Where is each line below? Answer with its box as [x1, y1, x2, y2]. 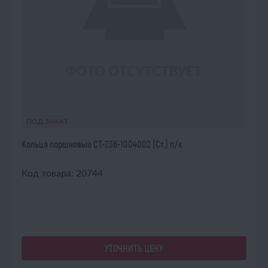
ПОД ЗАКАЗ [26, 117, 68, 126]
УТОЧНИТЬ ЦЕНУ [105, 242, 163, 254]
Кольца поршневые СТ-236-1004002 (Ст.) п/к [22, 138, 182, 150]
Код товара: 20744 [22, 167, 103, 178]
